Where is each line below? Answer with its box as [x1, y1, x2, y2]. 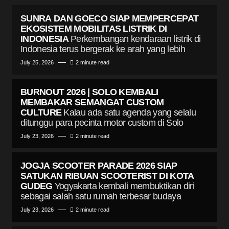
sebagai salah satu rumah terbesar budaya [20, 191, 181, 201]
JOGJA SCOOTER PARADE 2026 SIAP [20, 161, 177, 171]
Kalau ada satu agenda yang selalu [63, 107, 196, 118]
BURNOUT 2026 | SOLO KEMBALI [20, 87, 158, 97]
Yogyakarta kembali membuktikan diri [54, 181, 194, 191]
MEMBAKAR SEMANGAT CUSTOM [20, 97, 164, 107]
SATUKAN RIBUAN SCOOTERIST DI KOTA [20, 171, 194, 181]
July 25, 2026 [20, 59, 54, 65]
